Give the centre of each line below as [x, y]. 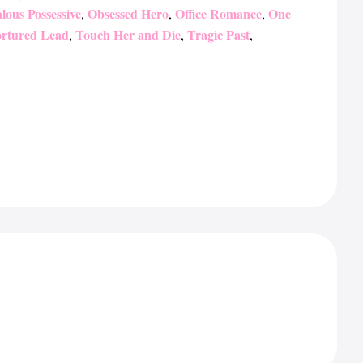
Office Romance [218, 13]
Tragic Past [218, 34]
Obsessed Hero [128, 13]
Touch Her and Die [128, 34]
